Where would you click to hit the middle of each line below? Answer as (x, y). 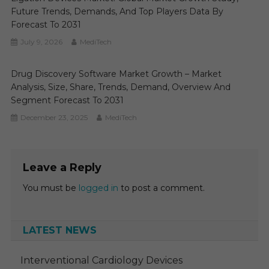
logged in (98, 188)
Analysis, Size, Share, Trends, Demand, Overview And (121, 87)
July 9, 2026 (42, 41)
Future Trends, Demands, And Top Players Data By (117, 11)
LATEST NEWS (59, 230)
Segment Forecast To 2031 (68, 100)
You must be (50, 188)
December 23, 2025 (54, 117)
